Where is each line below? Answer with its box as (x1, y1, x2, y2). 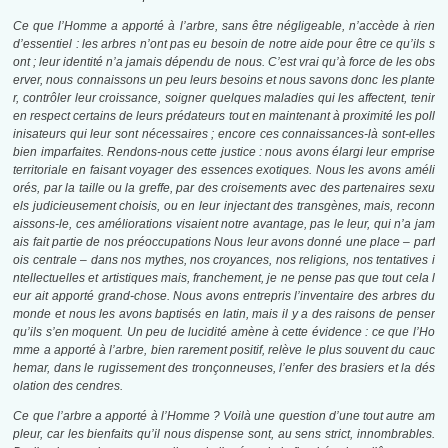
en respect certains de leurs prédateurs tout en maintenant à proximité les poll (13, 109, 435, 124)
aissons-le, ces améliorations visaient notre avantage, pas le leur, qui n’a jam (13, 217, 435, 232)
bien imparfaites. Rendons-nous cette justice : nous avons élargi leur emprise (13, 145, 435, 160)
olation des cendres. (13, 379, 124, 394)
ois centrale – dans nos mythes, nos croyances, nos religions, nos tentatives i (13, 253, 435, 268)
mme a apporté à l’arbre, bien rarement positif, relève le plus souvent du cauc (13, 343, 435, 358)
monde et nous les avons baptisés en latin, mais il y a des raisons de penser (13, 307, 435, 322)
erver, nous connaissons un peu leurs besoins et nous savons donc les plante (13, 73, 435, 88)
